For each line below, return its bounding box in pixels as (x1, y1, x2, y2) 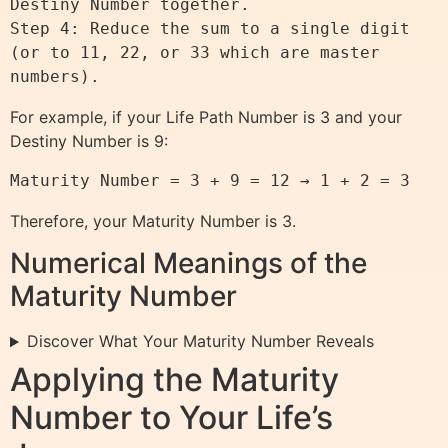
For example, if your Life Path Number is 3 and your (10, 106, 402, 127)
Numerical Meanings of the (10, 246, 367, 281)
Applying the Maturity (10, 360, 339, 400)
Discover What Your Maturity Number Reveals (26, 331, 374, 352)
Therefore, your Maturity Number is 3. (10, 210, 296, 231)
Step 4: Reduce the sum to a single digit (10, 18, 410, 38)
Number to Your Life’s (10, 398, 333, 438)
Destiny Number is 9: (10, 130, 168, 151)
